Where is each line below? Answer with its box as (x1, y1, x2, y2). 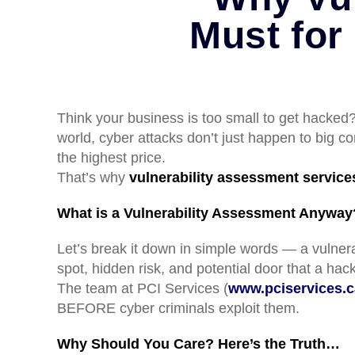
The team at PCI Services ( (57, 280, 228, 296)
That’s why (57, 169, 129, 185)
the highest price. (57, 149, 166, 166)
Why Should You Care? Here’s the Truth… (57, 335, 340, 352)
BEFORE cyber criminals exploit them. (57, 300, 300, 316)
